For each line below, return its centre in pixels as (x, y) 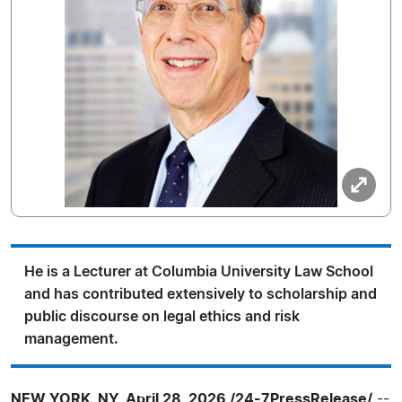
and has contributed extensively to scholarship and (201, 294)
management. (71, 339)
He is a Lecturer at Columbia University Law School (199, 272)
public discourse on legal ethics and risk (162, 317)
